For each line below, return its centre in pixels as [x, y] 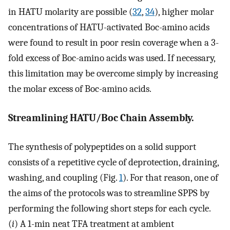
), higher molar [184, 12]
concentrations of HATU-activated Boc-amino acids [109, 27]
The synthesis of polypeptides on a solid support [102, 147]
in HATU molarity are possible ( [70, 12]
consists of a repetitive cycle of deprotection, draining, [113, 162]
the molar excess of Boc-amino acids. [80, 89]
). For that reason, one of [170, 178]
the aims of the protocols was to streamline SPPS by [109, 193]
